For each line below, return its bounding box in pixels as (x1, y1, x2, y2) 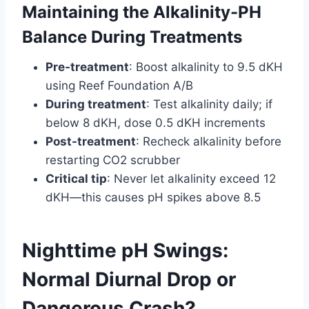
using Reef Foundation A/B (46, 78, 193, 92)
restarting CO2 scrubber (46, 152, 180, 167)
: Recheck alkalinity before (136, 134, 281, 148)
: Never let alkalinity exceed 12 (107, 171, 276, 186)
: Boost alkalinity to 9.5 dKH (129, 59, 283, 74)
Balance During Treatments (22, 26, 242, 47)
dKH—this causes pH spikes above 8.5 (46, 190, 261, 204)
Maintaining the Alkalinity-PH (22, 1, 261, 22)
